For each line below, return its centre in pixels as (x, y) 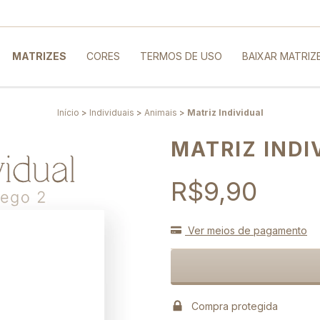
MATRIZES (39, 56)
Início (68, 112)
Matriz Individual (225, 112)
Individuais (111, 112)
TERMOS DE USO (181, 56)
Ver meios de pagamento (246, 230)
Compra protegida (234, 306)
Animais (160, 112)
